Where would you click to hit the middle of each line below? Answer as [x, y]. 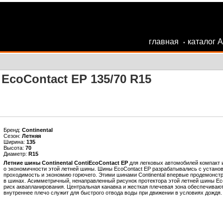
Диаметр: [16, 154]
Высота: [14, 148]
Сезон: [12, 136]
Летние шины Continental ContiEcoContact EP [65, 163]
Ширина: [15, 142]
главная [164, 42]
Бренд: [12, 130]
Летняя [31, 136]
